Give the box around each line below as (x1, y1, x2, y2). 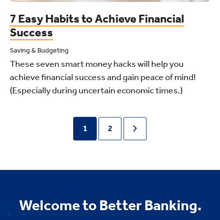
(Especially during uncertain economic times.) (10, 84, 183, 96)
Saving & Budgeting (10, 46, 69, 55)
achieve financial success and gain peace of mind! (10, 71, 196, 82)
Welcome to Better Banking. (19, 196, 201, 214)
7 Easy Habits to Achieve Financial (10, 11, 184, 26)
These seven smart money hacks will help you (10, 58, 184, 69)
